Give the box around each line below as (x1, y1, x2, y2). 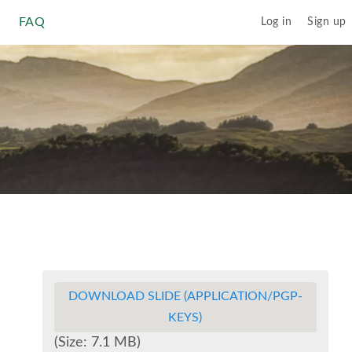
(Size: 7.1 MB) (53, 335, 141, 350)
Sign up (307, 16, 346, 27)
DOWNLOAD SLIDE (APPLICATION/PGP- (68, 290, 302, 302)
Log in (261, 16, 291, 27)
